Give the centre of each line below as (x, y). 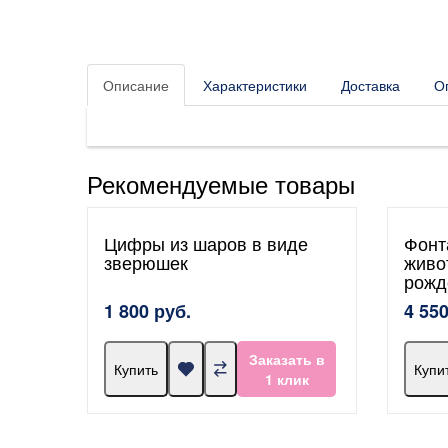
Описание (136, 85)
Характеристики (255, 85)
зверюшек (146, 262)
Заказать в (286, 359)
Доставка (370, 85)
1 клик (286, 379)
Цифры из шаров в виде (206, 243)
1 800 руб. (147, 311)
